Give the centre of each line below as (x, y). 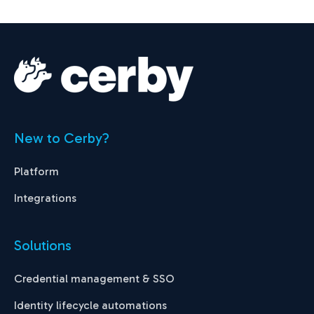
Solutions (43, 246)
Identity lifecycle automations (90, 306)
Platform (36, 172)
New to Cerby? (62, 138)
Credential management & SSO (94, 279)
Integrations (45, 198)
